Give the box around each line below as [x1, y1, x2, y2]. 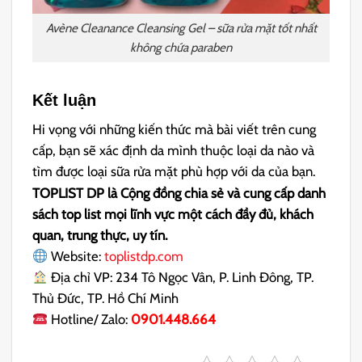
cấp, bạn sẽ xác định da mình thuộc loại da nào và [32, 141, 315, 158]
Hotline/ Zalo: [51, 311, 128, 328]
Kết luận [32, 90, 97, 109]
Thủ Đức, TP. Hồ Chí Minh [32, 290, 179, 307]
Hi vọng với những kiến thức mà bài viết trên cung [32, 120, 317, 137]
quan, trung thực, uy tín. [32, 227, 168, 244]
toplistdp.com [104, 248, 184, 265]
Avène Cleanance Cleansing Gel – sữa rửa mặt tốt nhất [45, 20, 317, 36]
